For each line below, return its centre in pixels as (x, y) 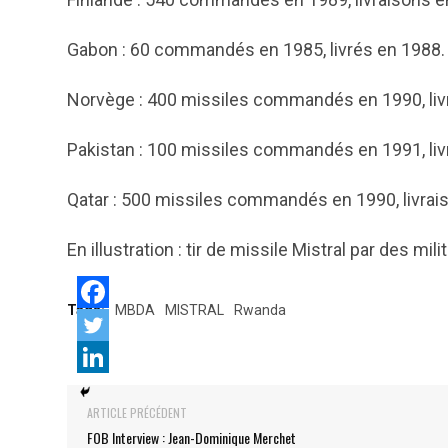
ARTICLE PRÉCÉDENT (137, 412)
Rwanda (260, 310)
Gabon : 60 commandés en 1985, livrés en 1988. (256, 49)
